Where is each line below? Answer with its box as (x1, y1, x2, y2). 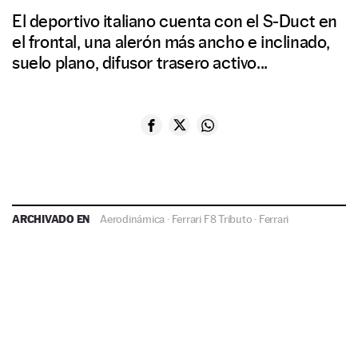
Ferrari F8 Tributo (171, 213, 253, 226)
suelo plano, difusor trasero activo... (12, 52, 268, 74)
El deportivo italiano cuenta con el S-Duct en (12, 10, 338, 32)
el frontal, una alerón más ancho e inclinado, (12, 31, 331, 53)
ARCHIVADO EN (12, 212, 93, 226)
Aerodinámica (100, 213, 165, 226)
